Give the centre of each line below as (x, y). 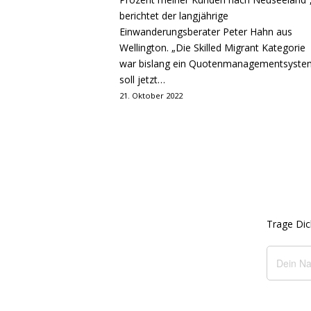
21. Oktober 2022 (151, 95)
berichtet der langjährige (174, 16)
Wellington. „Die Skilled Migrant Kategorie (212, 48)
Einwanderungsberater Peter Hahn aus (206, 32)
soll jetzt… (142, 79)
